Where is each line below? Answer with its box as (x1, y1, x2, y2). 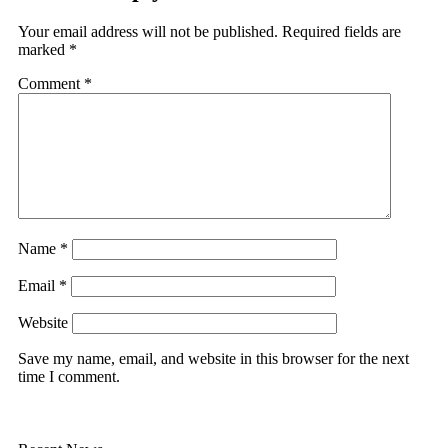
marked (18, 40, 69, 58)
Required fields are (282, 22, 401, 40)
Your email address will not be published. (18, 22, 278, 40)
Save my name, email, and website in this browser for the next (18, 349, 409, 367)
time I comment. (18, 367, 120, 385)
